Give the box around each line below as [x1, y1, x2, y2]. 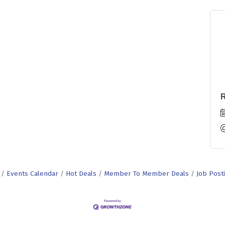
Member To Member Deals [104, 169, 189, 178]
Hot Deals [66, 169, 96, 178]
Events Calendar [7, 169, 58, 178]
